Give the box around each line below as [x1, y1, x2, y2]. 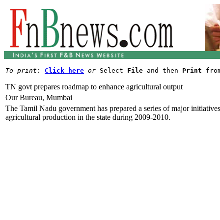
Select [96, 67, 127, 74]
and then [143, 67, 182, 74]
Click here [45, 67, 84, 74]
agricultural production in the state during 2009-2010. [5, 113, 170, 121]
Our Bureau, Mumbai [5, 93, 72, 102]
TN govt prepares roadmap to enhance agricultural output [5, 82, 183, 91]
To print [5, 67, 37, 74]
